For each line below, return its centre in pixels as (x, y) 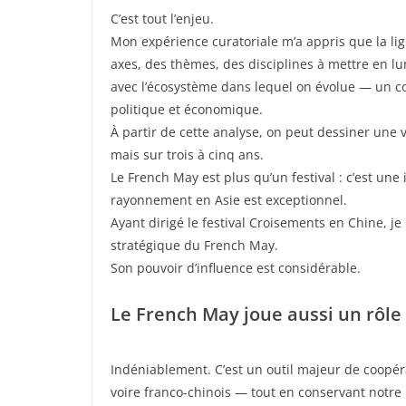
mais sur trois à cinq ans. (187, 154)
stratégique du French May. (194, 245)
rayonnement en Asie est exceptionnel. (229, 199)
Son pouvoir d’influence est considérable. (236, 267)
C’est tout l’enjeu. (162, 18)
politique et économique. (187, 109)
